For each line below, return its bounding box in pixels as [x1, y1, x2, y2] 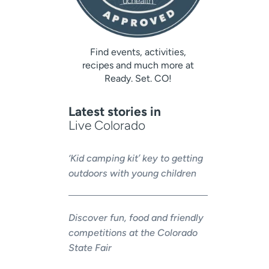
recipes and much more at [82, 59, 194, 71]
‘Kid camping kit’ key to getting [68, 153, 203, 165]
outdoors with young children [68, 168, 196, 180]
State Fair [68, 242, 112, 254]
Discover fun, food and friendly [68, 212, 204, 224]
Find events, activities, [89, 46, 186, 58]
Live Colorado [68, 117, 145, 133]
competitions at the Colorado [68, 227, 198, 239]
